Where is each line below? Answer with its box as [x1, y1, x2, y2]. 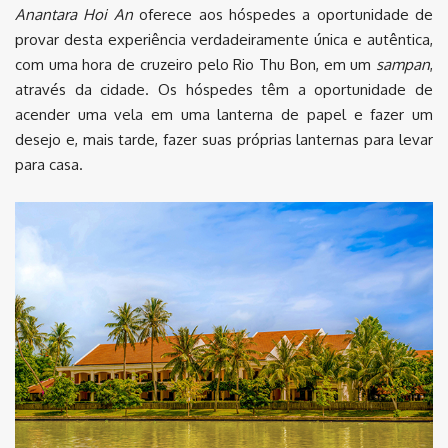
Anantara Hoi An [15, 5, 133, 25]
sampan [376, 55, 430, 75]
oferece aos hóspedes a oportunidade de [132, 5, 433, 25]
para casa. [15, 155, 83, 175]
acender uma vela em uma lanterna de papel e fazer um [15, 105, 433, 125]
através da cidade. [15, 80, 158, 100]
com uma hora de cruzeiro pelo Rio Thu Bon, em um [15, 55, 376, 75]
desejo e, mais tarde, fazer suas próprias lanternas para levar [15, 130, 433, 150]
